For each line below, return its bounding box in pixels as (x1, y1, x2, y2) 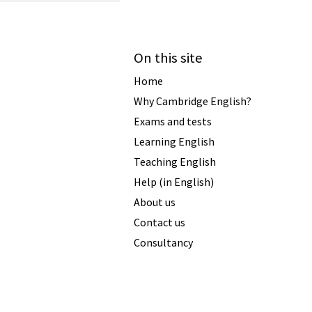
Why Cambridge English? (134, 93, 251, 108)
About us (134, 194, 175, 209)
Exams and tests (134, 114, 212, 128)
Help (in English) (134, 174, 214, 189)
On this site (134, 48, 203, 67)
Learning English (134, 134, 214, 148)
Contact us (134, 214, 185, 229)
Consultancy (134, 235, 193, 249)
